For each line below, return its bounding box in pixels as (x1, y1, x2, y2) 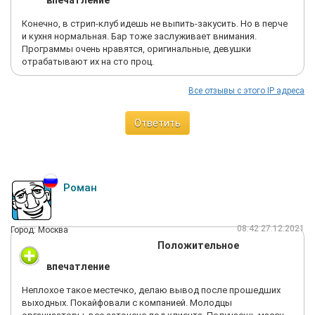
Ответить (134, 117, 181, 129)
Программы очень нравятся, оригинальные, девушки (22, 44, 251, 54)
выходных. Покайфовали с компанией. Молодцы (22, 297, 232, 308)
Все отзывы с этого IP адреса (188, 86, 304, 96)
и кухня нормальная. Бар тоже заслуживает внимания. (22, 31, 257, 41)
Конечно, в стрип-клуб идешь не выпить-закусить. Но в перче (22, 18, 288, 29)
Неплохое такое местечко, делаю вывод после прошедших (22, 285, 281, 295)
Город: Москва (11, 225, 68, 235)
